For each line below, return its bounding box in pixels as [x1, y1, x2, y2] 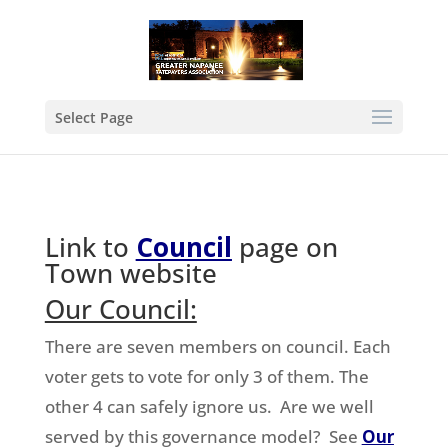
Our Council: [44, 291, 197, 327]
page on [231, 229, 338, 265]
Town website [44, 255, 217, 291]
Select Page [54, 108, 133, 127]
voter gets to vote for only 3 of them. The [44, 365, 369, 388]
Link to [44, 229, 136, 265]
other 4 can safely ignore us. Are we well [44, 395, 374, 418]
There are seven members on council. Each [44, 335, 391, 358]
